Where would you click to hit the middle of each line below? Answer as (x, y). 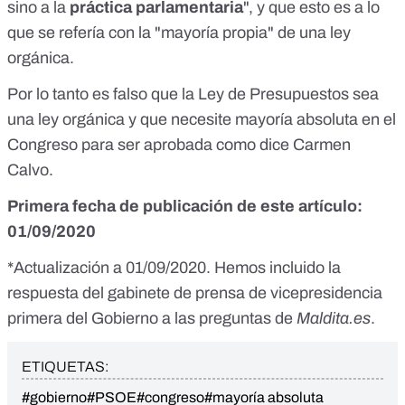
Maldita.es (334, 319)
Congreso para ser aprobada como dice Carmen (179, 145)
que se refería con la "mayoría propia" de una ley (179, 33)
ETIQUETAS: (65, 367)
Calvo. (30, 170)
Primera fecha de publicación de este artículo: (185, 207)
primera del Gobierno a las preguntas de (152, 319)
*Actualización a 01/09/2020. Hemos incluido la (174, 268)
